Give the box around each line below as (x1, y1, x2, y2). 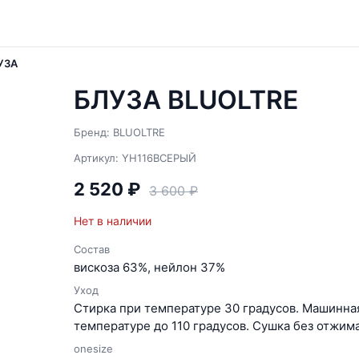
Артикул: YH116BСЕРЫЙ (74, 151, 196, 164)
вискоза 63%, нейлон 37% (74, 260, 225, 275)
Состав (74, 243, 110, 256)
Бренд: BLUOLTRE (74, 126, 165, 139)
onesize (74, 342, 113, 355)
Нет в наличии (74, 214, 151, 228)
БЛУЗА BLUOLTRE (74, 84, 298, 115)
